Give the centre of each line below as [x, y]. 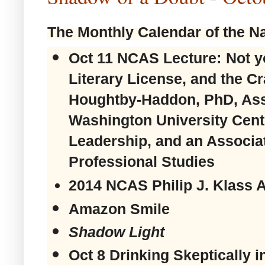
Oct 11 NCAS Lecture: [145, 58]
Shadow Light [116, 232]
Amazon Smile [119, 209]
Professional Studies [141, 162]
